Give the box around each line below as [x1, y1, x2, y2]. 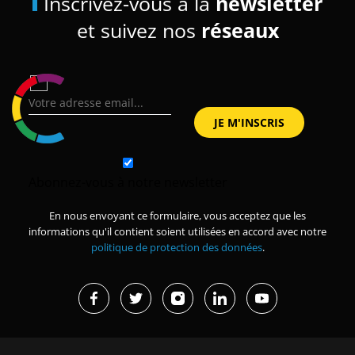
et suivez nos [76, 17, 201, 44]
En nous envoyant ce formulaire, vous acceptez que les [49, 208, 306, 223]
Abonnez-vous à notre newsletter [28, 173, 227, 191]
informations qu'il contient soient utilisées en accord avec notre [29, 223, 326, 239]
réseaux [200, 17, 279, 44]
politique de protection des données [90, 239, 262, 254]
